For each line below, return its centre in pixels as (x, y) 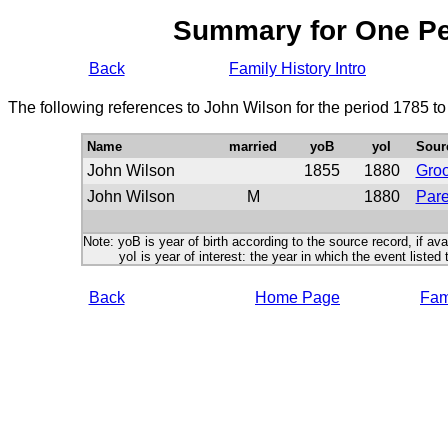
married (253, 146)
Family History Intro (297, 68)
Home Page (297, 297)
